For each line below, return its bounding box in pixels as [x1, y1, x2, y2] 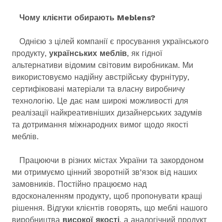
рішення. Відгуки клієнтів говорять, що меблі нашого [12, 203, 208, 213]
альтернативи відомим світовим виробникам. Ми [12, 60, 193, 70]
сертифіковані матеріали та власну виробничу [12, 84, 185, 94]
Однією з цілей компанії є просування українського [12, 37, 209, 46]
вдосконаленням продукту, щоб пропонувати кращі [12, 191, 202, 201]
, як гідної [127, 49, 162, 58]
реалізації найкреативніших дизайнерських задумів [12, 108, 202, 117]
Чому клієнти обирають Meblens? [12, 13, 155, 22]
